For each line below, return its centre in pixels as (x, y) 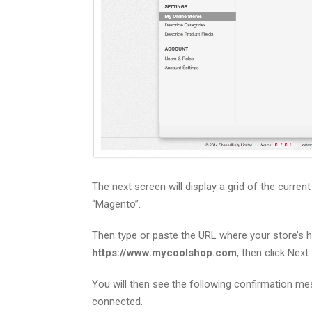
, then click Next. (274, 252)
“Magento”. (116, 204)
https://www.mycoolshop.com (164, 252)
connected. (117, 301)
